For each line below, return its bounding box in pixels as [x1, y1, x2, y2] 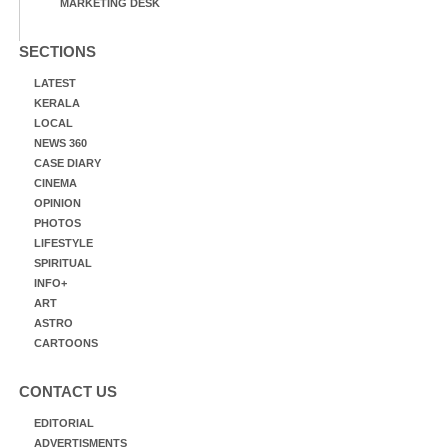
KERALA [34, 97, 80, 110]
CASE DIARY [34, 157, 101, 170]
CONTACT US [19, 383, 117, 401]
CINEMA [34, 177, 77, 190]
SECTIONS [19, 43, 96, 61]
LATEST [34, 77, 76, 90]
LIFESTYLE [34, 237, 93, 250]
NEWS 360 [34, 137, 87, 150]
